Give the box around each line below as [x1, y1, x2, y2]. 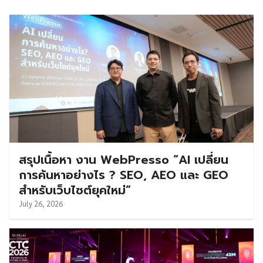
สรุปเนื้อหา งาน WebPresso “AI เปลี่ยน [19, 151, 228, 169]
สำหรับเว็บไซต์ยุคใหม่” [19, 181, 131, 200]
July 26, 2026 [19, 198, 63, 209]
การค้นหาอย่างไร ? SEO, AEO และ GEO [19, 166, 228, 184]
